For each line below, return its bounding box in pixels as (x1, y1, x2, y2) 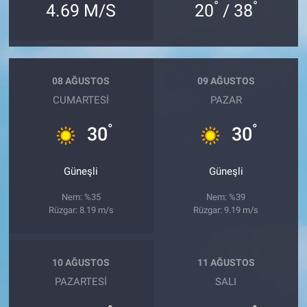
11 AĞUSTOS (197, 257, 255, 269)
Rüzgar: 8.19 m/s (48, 204, 114, 215)
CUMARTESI (53, 93, 110, 106)
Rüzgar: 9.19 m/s (193, 204, 259, 215)
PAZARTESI (55, 275, 108, 288)
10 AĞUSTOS (52, 257, 110, 269)
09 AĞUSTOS (197, 75, 255, 87)
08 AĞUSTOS (52, 75, 110, 87)
